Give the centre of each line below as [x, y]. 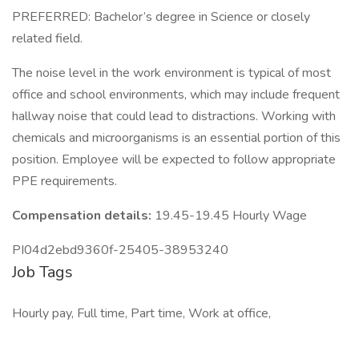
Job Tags [42, 272]
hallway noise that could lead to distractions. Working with [174, 116]
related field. [47, 38]
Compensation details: [83, 216]
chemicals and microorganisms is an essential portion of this [176, 138]
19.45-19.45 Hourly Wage [231, 216]
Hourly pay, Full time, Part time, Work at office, [141, 313]
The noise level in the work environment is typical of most [171, 73]
